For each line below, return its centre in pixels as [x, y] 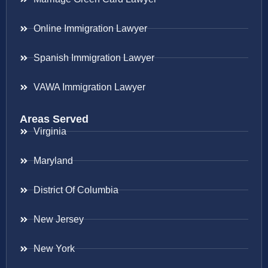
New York [54, 248]
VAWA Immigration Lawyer [89, 87]
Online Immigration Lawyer [90, 28]
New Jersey [58, 219]
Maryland [53, 160]
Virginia [50, 131]
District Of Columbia [76, 190]
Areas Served [54, 119]
